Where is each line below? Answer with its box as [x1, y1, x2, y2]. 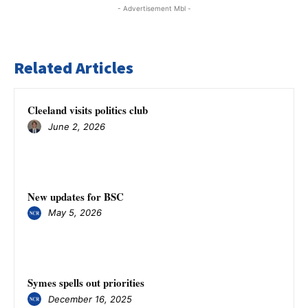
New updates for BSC [27, 188, 124, 204]
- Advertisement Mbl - [117, 4, 191, 12]
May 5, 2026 [48, 207, 102, 219]
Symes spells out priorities [27, 275, 144, 291]
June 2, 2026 [48, 120, 105, 132]
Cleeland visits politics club [27, 102, 148, 118]
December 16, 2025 [48, 293, 132, 305]
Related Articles [14, 57, 133, 78]
